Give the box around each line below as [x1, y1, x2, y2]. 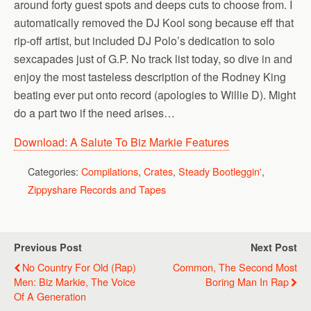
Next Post [251, 240, 297, 254]
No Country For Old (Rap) [22, 260, 136, 274]
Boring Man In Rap [205, 274, 289, 289]
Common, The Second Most [173, 260, 297, 274]
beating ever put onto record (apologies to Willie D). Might [14, 87, 296, 103]
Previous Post [14, 240, 82, 254]
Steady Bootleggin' [178, 164, 262, 178]
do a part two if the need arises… [14, 105, 175, 121]
